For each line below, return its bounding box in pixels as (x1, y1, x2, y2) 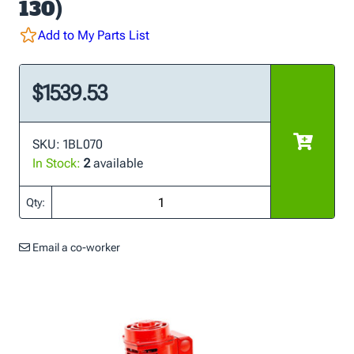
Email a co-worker (30, 241, 120, 254)
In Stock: (32, 156, 81, 171)
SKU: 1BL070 (32, 137, 103, 152)
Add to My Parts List (38, 28, 149, 43)
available (90, 156, 143, 171)
